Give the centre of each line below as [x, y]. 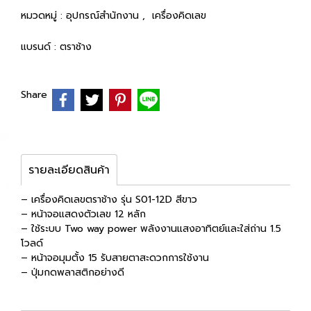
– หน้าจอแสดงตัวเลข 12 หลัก [83, 214]
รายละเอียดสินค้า [69, 170]
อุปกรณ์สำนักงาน [104, 16]
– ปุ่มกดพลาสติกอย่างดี [73, 272]
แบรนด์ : [40, 47]
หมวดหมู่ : [43, 16]
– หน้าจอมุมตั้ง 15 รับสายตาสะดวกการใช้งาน [115, 258]
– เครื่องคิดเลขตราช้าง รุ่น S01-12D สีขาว [109, 199]
